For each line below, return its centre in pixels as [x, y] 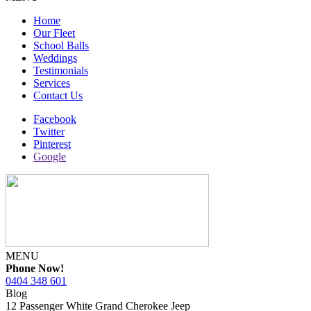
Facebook [55, 119]
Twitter [49, 132]
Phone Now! [35, 268]
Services [52, 83]
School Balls [61, 45]
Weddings [55, 58]
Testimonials [61, 70]
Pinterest [52, 144]
